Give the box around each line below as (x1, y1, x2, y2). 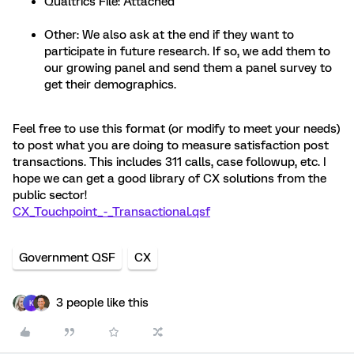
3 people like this (56, 296, 149, 310)
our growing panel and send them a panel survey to (44, 61, 332, 75)
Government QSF (19, 250, 115, 265)
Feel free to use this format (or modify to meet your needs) (13, 122, 341, 136)
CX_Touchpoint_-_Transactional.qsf (13, 205, 210, 219)
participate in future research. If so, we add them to (44, 44, 330, 58)
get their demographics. (44, 77, 176, 92)
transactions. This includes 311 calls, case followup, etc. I (13, 155, 326, 169)
